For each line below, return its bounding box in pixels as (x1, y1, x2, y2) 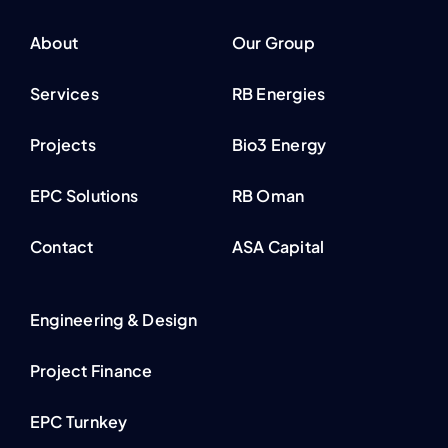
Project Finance (29, 360, 153, 382)
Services (29, 83, 99, 105)
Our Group (231, 32, 315, 54)
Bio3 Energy (231, 134, 327, 156)
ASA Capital (231, 236, 325, 258)
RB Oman (231, 185, 305, 207)
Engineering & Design (29, 309, 197, 331)
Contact (29, 236, 94, 258)
